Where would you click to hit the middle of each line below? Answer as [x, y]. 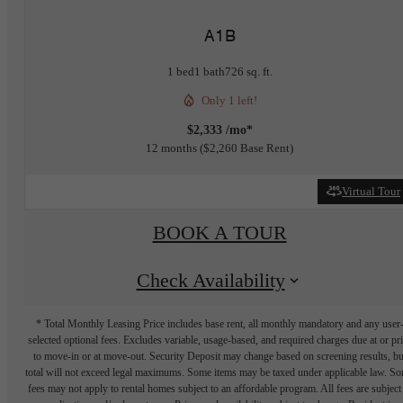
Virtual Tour [371, 192]
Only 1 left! [229, 100]
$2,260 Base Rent [246, 148]
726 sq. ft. [248, 71]
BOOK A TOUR [219, 233]
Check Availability [210, 281]
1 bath [209, 71]
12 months [171, 148]
